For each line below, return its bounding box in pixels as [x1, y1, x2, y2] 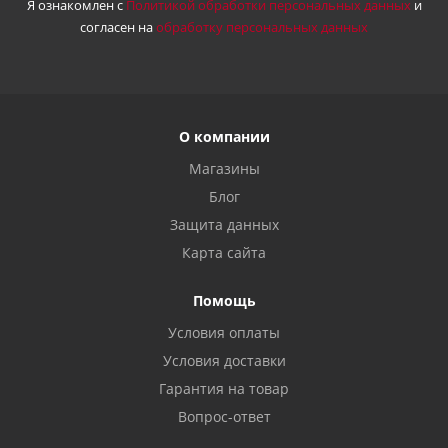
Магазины [188, 159, 260, 178]
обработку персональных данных [156, 18, 368, 36]
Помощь [192, 291, 256, 310]
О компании [178, 127, 270, 146]
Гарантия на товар [159, 379, 289, 398]
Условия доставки [162, 351, 286, 370]
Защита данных [169, 215, 279, 234]
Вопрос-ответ [177, 407, 271, 426]
